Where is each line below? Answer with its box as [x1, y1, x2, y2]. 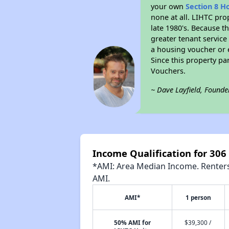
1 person [185, 193, 211, 201]
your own [151, 2, 186, 11]
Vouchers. [151, 66, 186, 76]
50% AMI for [113, 218, 151, 226]
